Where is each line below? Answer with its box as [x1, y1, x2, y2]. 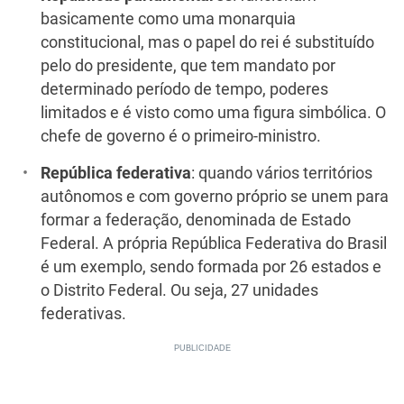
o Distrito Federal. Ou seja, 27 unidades [41, 280, 318, 299]
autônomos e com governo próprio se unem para [41, 187, 389, 206]
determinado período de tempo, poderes [41, 79, 328, 98]
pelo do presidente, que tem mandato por [41, 56, 335, 75]
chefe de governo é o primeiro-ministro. [41, 126, 321, 145]
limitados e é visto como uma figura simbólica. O [41, 103, 386, 122]
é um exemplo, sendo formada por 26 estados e [41, 257, 381, 276]
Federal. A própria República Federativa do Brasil [41, 234, 387, 252]
